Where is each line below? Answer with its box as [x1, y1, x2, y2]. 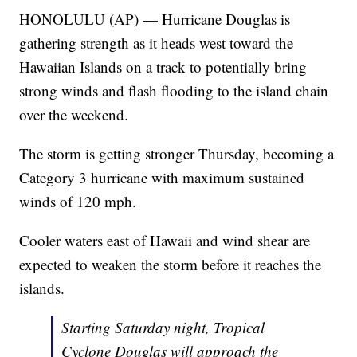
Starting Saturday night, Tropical [61, 317, 265, 338]
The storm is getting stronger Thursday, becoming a [19, 143, 335, 164]
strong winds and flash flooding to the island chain [19, 80, 329, 101]
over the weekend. [19, 104, 129, 125]
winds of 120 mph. [19, 191, 137, 212]
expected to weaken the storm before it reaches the [19, 254, 322, 275]
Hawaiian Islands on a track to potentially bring [19, 57, 308, 77]
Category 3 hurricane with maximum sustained [19, 167, 305, 188]
